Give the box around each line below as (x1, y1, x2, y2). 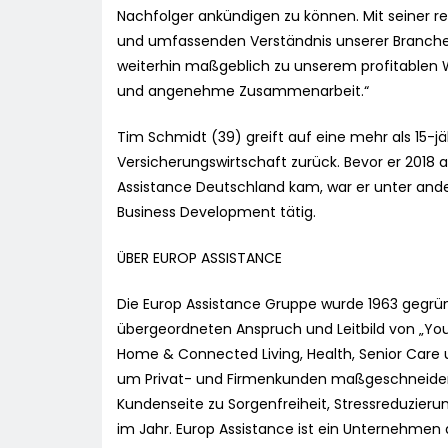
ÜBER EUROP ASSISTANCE (117, 248, 282, 269)
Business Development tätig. (117, 202, 316, 223)
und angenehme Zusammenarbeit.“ (117, 81, 369, 102)
